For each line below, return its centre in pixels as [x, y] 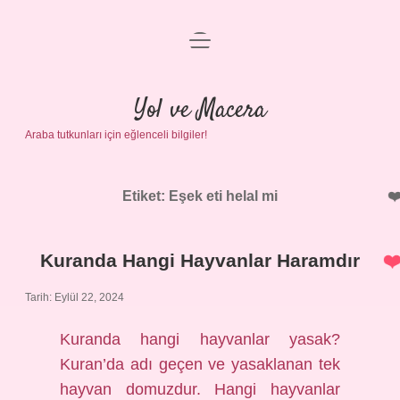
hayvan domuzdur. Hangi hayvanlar [200, 389]
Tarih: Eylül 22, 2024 [75, 297]
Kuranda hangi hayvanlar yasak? [200, 339]
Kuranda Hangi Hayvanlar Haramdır [200, 260]
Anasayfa [200, 51]
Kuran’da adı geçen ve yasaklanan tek [200, 364]
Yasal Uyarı [200, 137]
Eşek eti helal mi [223, 196]
